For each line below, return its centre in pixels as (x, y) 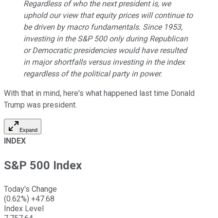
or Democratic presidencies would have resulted (105, 50)
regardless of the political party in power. (93, 73)
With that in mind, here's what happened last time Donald (99, 93)
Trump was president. (40, 105)
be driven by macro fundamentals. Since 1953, (103, 27)
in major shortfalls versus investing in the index (104, 62)
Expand (28, 130)
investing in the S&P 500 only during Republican (106, 38)
